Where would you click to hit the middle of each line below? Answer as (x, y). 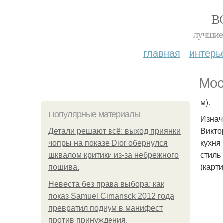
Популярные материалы (94, 114)
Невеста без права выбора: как (106, 184)
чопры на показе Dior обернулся (108, 143)
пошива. (64, 167)
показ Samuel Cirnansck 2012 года (111, 196)
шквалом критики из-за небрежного (113, 155)
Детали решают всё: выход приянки (114, 131)
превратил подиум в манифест (106, 208)
